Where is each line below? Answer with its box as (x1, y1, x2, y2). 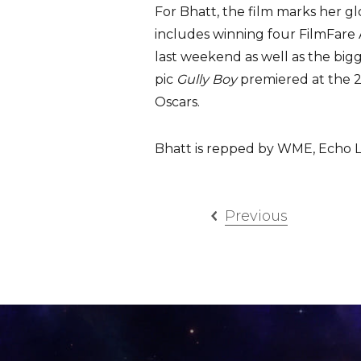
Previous (225, 207, 288, 225)
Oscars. (155, 94, 200, 110)
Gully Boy (176, 72, 240, 87)
